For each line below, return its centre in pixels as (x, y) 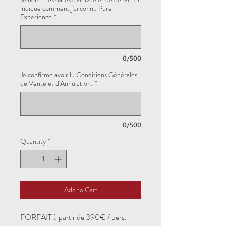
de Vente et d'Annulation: (56, 83)
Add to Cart (81, 190)
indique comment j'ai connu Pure (66, 8)
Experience (36, 17)
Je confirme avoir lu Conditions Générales (79, 75)
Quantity (33, 141)
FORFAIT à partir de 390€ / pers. (73, 217)
